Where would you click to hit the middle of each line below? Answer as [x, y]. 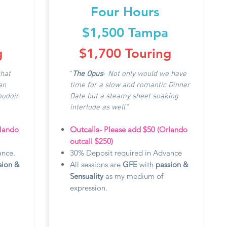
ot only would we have [150, 74]
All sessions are [96, 164]
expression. [89, 188]
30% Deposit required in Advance [126, 153]
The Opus [88, 74]
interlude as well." [99, 107]
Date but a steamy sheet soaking [124, 96]
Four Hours [125, 12]
